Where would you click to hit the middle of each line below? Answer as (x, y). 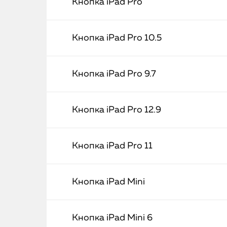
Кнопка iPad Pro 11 (112, 146)
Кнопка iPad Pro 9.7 (114, 74)
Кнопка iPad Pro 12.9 (117, 110)
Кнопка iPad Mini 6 (112, 218)
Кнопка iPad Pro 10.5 (117, 38)
